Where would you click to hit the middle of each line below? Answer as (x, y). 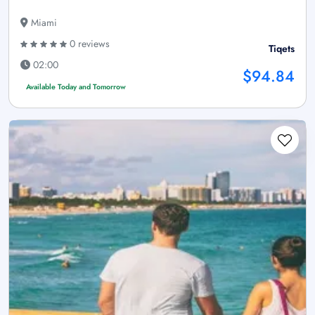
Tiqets (282, 49)
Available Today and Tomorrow (76, 87)
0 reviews (88, 44)
